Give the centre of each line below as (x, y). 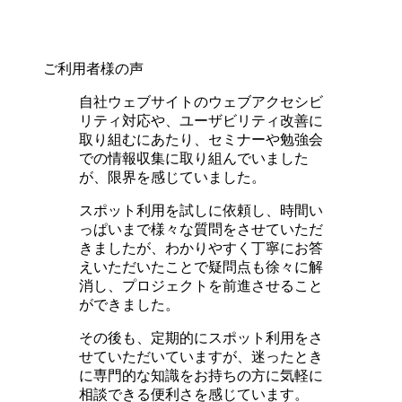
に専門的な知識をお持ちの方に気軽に (201, 375)
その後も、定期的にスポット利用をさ (201, 337)
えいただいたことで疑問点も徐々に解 (201, 267)
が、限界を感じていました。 (172, 177)
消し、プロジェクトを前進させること (201, 285)
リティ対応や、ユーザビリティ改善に (201, 120)
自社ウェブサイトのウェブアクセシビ (201, 101)
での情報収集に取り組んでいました (194, 158)
